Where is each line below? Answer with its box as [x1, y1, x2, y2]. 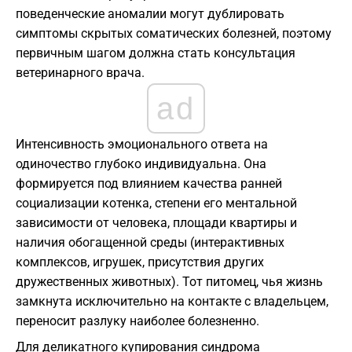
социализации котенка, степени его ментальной [16, 196, 297, 211]
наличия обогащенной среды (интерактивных [16, 235, 284, 251]
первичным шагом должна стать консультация [16, 46, 295, 61]
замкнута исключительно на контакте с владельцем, [16, 294, 328, 310]
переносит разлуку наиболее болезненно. [16, 313, 259, 329]
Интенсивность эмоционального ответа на [16, 137, 268, 152]
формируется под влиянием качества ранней [16, 176, 282, 192]
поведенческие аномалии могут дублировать [16, 6, 284, 22]
